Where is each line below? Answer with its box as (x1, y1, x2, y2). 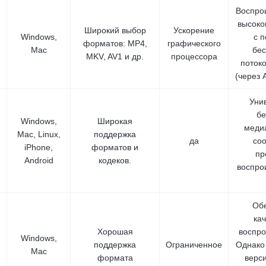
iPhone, (24, 142, 53, 152)
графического (167, 39, 221, 48)
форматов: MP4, (83, 39, 147, 48)
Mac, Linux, (17, 129, 61, 139)
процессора (170, 52, 217, 61)
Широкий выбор (84, 26, 146, 35)
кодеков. (99, 156, 131, 165)
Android (24, 156, 53, 165)
